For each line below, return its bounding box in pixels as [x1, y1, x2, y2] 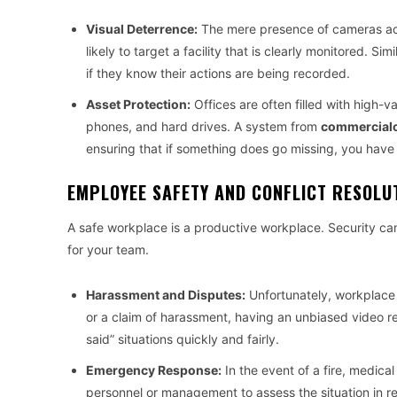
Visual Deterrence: [86, 21, 198, 37]
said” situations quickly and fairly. [86, 331, 279, 347]
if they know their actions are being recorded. [86, 66, 350, 82]
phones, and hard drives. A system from [86, 119, 321, 135]
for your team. [67, 242, 149, 258]
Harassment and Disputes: [86, 287, 245, 303]
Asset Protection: [86, 97, 191, 113]
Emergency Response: [86, 362, 222, 378]
